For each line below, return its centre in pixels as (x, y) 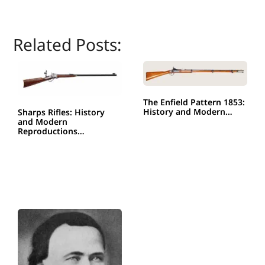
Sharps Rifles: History (62, 112)
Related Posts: (68, 44)
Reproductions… (51, 131)
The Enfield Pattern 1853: (194, 102)
